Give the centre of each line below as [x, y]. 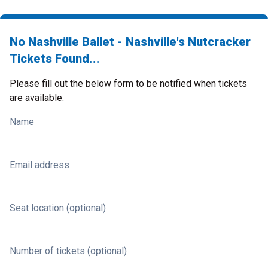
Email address [39, 165]
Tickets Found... [55, 59]
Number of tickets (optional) [68, 251]
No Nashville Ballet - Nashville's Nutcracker [130, 42]
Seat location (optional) [58, 208]
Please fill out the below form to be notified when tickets [128, 83]
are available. [37, 98]
